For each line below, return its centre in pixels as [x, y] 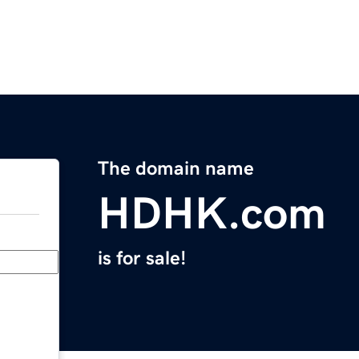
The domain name [176, 169]
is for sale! [142, 258]
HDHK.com [212, 214]
